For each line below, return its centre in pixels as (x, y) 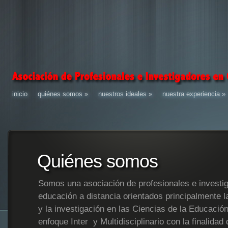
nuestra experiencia (191, 94)
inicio (20, 94)
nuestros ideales (122, 94)
